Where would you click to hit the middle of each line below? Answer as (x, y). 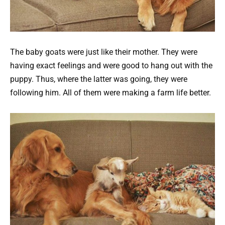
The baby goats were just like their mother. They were (104, 52)
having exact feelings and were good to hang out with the (111, 65)
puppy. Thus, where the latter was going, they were (99, 79)
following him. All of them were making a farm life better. (110, 92)
